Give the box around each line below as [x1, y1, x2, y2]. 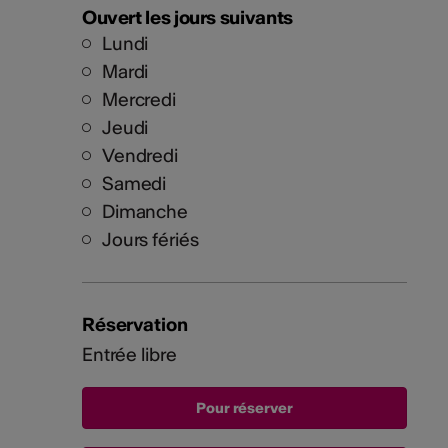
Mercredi [101, 88, 176, 112]
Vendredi [101, 144, 178, 168]
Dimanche [101, 200, 188, 224]
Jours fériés [101, 228, 199, 252]
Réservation [81, 313, 188, 337]
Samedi [101, 172, 167, 196]
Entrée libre [81, 343, 177, 367]
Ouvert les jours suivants [81, 6, 293, 30]
